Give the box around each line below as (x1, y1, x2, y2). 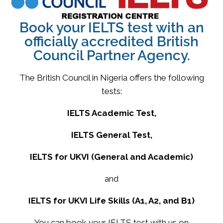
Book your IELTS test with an (19, 19, 204, 36)
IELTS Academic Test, (67, 108, 156, 118)
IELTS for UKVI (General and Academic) (30, 151, 193, 162)
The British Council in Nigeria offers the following (19, 72, 204, 83)
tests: (101, 86, 122, 96)
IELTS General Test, (71, 129, 152, 140)
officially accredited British (24, 33, 199, 50)
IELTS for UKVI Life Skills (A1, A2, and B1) (28, 195, 195, 206)
